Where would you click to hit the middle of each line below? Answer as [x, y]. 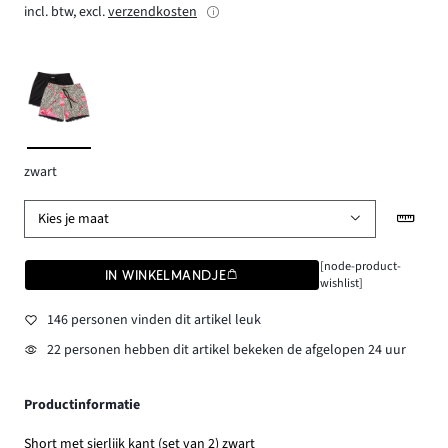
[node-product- [360, 266]
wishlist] [341, 283]
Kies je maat [74, 218]
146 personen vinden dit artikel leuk [153, 319]
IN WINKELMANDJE [166, 275]
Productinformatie [82, 404]
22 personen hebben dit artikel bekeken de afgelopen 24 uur [226, 349]
